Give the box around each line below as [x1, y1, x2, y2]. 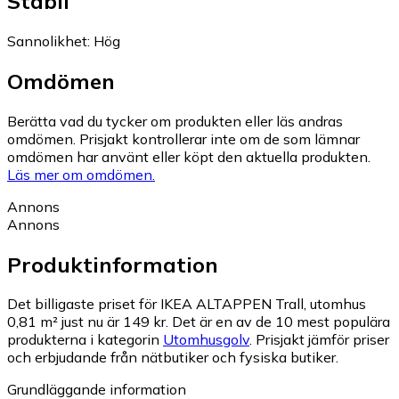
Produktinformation [7, 250, 218, 278]
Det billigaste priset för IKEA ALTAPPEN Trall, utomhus [7, 295, 366, 313]
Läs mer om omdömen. [7, 165, 155, 183]
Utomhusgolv [163, 330, 249, 349]
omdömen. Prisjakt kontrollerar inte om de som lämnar [7, 129, 360, 148]
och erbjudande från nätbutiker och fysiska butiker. [7, 348, 338, 367]
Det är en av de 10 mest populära [172, 313, 390, 331]
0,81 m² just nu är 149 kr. [7, 313, 168, 331]
